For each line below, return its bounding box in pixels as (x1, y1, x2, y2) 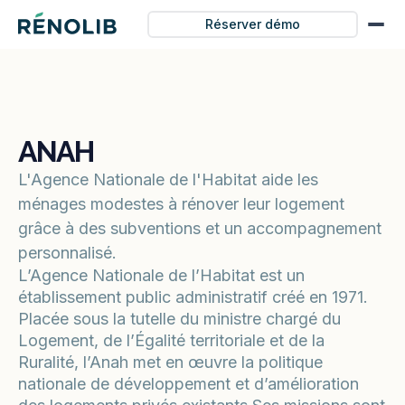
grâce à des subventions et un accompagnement (18, 219, 381, 238)
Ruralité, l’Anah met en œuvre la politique (18, 353, 323, 372)
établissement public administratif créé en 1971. (18, 287, 368, 306)
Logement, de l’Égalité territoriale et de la (18, 331, 325, 350)
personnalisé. (18, 243, 117, 262)
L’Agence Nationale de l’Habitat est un (18, 266, 305, 285)
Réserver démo (204, 16, 300, 32)
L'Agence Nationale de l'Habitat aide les (18, 170, 318, 189)
